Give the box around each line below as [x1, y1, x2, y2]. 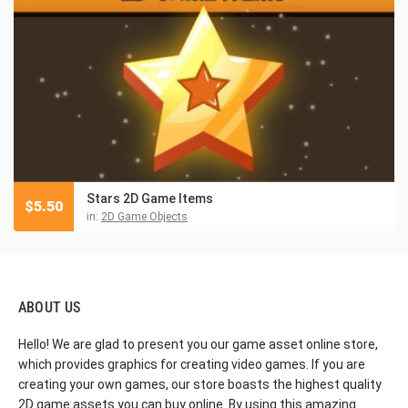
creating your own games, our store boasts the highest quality [18, 376, 382, 392]
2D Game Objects [101, 209, 188, 223]
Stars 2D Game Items [87, 190, 213, 206]
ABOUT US [18, 298, 81, 316]
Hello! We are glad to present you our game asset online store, [18, 336, 378, 352]
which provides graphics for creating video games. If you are [18, 356, 365, 372]
